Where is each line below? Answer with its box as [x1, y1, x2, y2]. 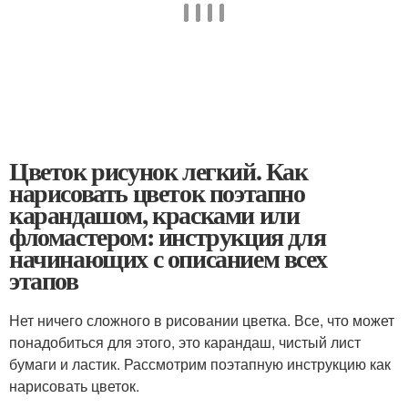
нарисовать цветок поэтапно [9, 173, 305, 211]
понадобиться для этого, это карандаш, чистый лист [9, 331, 361, 352]
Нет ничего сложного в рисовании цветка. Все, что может [9, 309, 394, 331]
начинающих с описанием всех [9, 239, 327, 277]
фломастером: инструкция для [9, 217, 326, 255]
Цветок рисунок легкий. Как [9, 151, 308, 189]
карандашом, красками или [9, 195, 300, 233]
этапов [9, 260, 78, 299]
